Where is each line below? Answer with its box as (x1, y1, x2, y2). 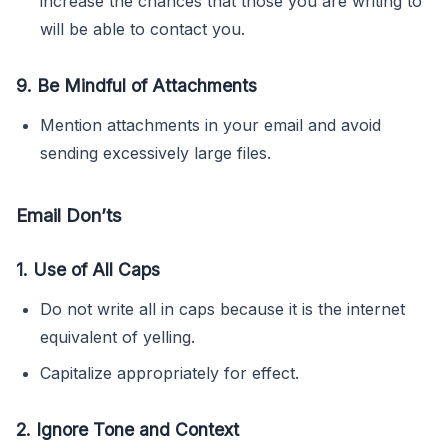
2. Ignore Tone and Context (16, 418, 239, 440)
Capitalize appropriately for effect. (40, 362, 299, 383)
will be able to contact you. (40, 18, 245, 39)
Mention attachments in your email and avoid (40, 114, 381, 135)
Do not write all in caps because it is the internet (40, 298, 405, 319)
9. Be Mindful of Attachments (16, 74, 257, 96)
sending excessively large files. (40, 142, 271, 163)
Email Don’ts (16, 203, 122, 226)
